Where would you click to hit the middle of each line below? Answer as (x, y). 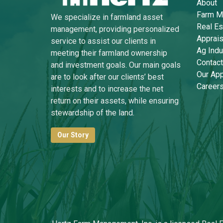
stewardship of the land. (93, 112)
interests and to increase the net (107, 89)
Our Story (73, 135)
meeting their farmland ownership (109, 53)
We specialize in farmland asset (107, 17)
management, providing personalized (115, 29)
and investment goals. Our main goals (116, 65)
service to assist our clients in (103, 41)
